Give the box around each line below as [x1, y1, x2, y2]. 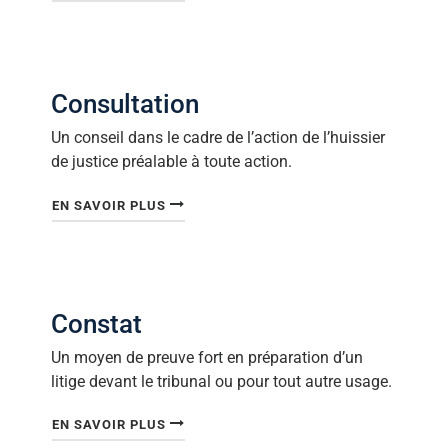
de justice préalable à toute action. [51, 152, 292, 171]
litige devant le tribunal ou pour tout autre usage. [51, 371, 392, 391]
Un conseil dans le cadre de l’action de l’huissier [51, 128, 385, 147]
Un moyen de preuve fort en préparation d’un [51, 347, 363, 367]
